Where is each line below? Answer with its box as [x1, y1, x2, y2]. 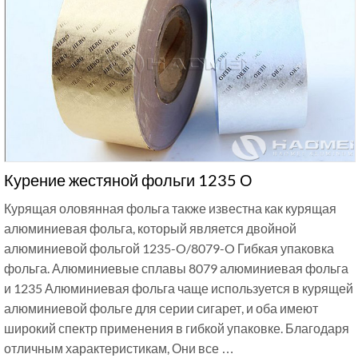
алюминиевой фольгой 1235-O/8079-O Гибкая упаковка [4, 241, 334, 257]
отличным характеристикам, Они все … [4, 340, 234, 356]
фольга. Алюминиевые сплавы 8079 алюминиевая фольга [4, 261, 348, 276]
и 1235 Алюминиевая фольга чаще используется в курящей [4, 280, 353, 296]
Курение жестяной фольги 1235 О [4, 170, 253, 190]
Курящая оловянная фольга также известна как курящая [4, 201, 336, 217]
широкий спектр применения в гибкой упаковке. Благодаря [4, 320, 349, 336]
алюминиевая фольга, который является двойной [4, 221, 296, 237]
